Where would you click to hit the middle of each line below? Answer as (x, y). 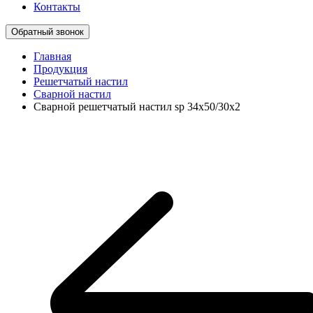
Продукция (60, 69)
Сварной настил (72, 94)
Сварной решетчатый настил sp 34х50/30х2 (137, 107)
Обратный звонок (48, 32)
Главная (52, 56)
